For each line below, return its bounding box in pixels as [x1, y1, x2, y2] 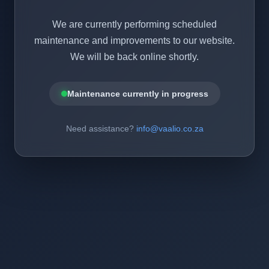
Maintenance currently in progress [67, 88, 208, 98]
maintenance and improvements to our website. [34, 35, 235, 46]
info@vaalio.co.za [136, 123, 204, 133]
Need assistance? [65, 123, 136, 133]
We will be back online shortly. [70, 51, 199, 62]
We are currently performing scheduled [52, 19, 217, 29]
